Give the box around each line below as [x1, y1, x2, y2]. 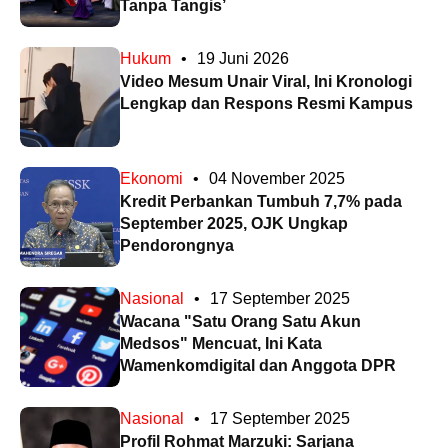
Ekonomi [120, 169, 183, 187]
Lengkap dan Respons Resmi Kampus [120, 94, 413, 112]
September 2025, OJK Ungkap [120, 214, 348, 232]
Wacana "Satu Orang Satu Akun [120, 312, 361, 330]
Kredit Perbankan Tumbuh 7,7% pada [120, 192, 402, 210]
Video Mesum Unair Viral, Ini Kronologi [120, 72, 412, 90]
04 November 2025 [209, 169, 345, 187]
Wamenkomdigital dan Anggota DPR [120, 356, 396, 374]
